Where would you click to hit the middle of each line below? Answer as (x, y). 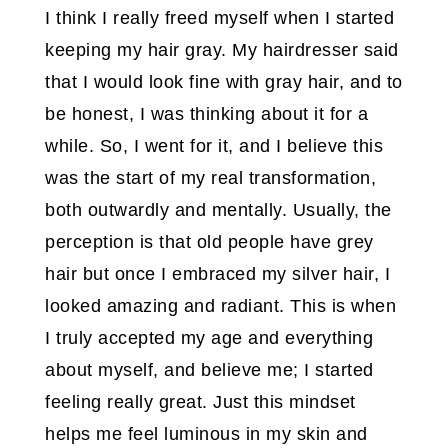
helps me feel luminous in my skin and (206, 434)
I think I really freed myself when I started (219, 18)
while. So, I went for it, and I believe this (214, 146)
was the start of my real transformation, (210, 178)
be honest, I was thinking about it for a (206, 114)
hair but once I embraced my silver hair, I (217, 274)
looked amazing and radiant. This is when (220, 306)
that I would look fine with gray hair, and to (224, 82)
